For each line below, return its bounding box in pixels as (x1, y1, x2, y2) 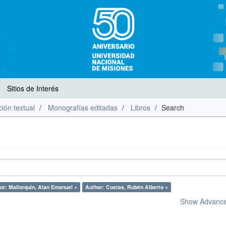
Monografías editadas (48, 102, 118, 112)
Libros (131, 102, 150, 112)
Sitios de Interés (7, 83, 59, 93)
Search (161, 102, 184, 112)
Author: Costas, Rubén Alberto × (85, 183, 168, 191)
